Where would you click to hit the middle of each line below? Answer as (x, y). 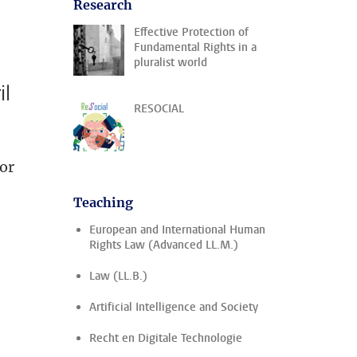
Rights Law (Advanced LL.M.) (164, 245)
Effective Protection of (191, 32)
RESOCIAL (159, 109)
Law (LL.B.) (118, 276)
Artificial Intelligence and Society (174, 307)
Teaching (103, 202)
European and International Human (177, 230)
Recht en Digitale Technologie (166, 338)
